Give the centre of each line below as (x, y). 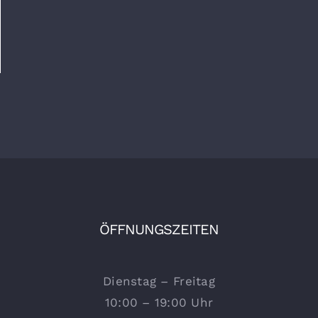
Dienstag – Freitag (159, 281)
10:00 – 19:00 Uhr (159, 302)
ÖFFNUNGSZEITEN (159, 229)
